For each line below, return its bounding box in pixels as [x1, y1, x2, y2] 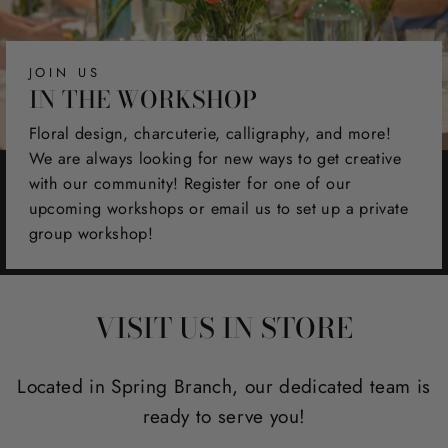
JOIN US [28, 63, 101, 83]
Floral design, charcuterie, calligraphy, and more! [28, 122, 391, 146]
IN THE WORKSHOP [28, 81, 257, 118]
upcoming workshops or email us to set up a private [28, 197, 408, 221]
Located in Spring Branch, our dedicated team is [17, 372, 431, 400]
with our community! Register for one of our [28, 172, 352, 196]
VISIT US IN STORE [95, 306, 353, 349]
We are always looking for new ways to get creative [28, 147, 401, 171]
